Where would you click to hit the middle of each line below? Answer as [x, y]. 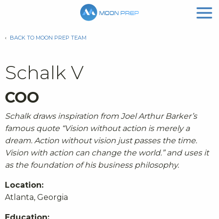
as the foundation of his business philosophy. [92, 165]
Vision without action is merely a [127, 129]
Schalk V [44, 73]
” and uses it [185, 153]
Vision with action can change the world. [83, 153]
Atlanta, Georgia [36, 197]
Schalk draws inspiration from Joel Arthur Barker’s [101, 116]
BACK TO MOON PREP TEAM [48, 38]
